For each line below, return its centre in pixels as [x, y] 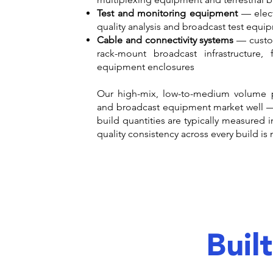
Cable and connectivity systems [165, 40]
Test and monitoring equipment [167, 13]
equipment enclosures [146, 67]
